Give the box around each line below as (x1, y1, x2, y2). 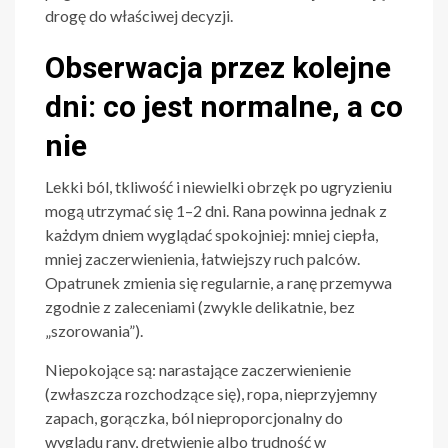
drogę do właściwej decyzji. (45, 6, 233, 26)
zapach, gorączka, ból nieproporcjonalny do (45, 408, 343, 428)
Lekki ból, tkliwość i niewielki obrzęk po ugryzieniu (45, 177, 392, 197)
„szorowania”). (45, 321, 143, 341)
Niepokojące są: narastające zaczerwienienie (45, 360, 351, 380)
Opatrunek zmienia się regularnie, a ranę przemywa (45, 273, 392, 293)
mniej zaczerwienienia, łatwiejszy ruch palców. (45, 249, 360, 269)
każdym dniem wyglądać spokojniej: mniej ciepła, (45, 225, 378, 245)
